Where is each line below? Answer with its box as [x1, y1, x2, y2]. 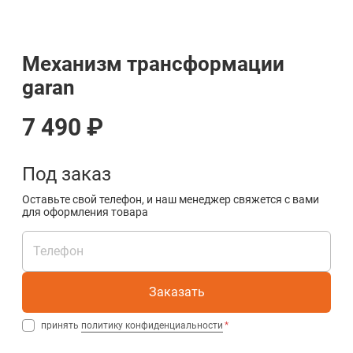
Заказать [148, 284, 205, 299]
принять [41, 320, 81, 331]
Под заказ [22, 163, 111, 185]
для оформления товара [22, 206, 148, 218]
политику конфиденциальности [81, 320, 223, 331]
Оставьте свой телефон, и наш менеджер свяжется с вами [22, 193, 319, 206]
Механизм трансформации [22, 52, 284, 76]
